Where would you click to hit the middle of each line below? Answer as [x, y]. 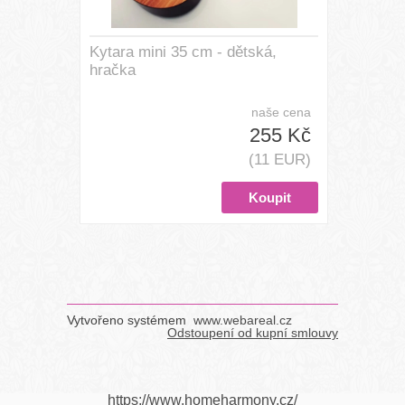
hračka [113, 70]
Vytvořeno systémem [128, 320]
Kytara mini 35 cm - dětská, [183, 52]
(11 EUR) [280, 160]
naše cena [281, 112]
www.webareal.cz [243, 320]
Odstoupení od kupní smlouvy [253, 333]
